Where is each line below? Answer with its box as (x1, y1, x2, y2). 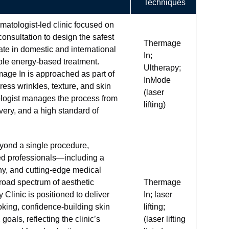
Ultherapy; (144, 63, 181, 72)
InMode (144, 76, 171, 84)
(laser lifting (144, 215, 186, 223)
